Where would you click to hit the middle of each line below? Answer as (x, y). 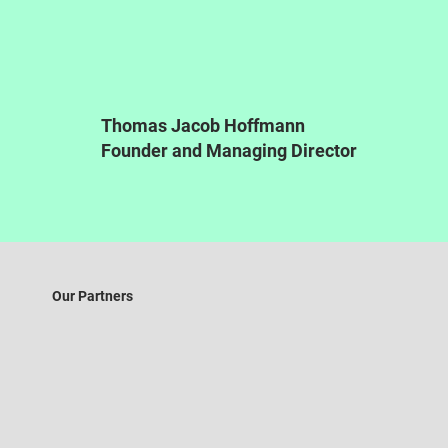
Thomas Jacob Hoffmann (203, 126)
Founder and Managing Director (229, 151)
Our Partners (93, 295)
